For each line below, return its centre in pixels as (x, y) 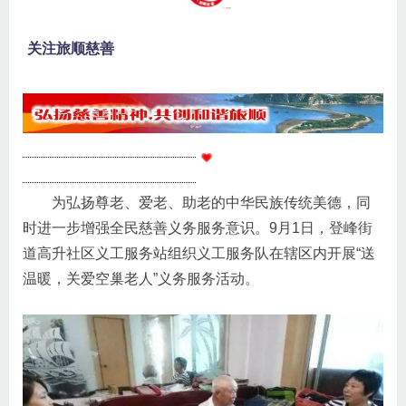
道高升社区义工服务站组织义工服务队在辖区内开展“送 (199, 253)
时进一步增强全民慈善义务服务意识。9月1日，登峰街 (198, 227)
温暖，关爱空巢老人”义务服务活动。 (141, 278)
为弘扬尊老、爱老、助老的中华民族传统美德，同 (197, 202)
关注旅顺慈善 (71, 48)
